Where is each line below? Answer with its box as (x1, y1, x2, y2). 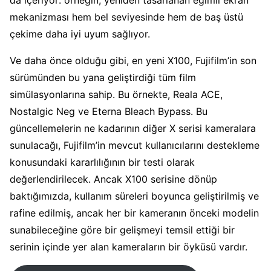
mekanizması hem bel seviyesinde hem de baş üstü (10, 11, 243, 24)
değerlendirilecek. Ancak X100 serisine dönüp (10, 173, 217, 186)
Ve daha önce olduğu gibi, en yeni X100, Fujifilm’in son (10, 54, 256, 67)
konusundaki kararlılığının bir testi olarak (10, 156, 195, 169)
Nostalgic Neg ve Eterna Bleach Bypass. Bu (10, 105, 207, 118)
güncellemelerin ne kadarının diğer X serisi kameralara (10, 122, 256, 135)
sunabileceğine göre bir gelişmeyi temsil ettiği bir (10, 224, 235, 237)
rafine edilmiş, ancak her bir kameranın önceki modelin (10, 207, 259, 220)
